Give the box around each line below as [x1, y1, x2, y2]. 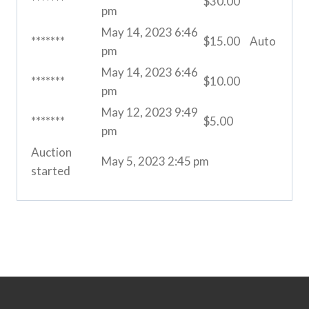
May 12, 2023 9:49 [101, 105, 198, 120]
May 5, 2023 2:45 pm [101, 154, 209, 169]
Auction [31, 145, 72, 160]
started [31, 163, 70, 179]
